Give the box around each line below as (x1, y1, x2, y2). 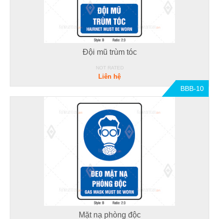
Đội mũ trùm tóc (82, 47, 137, 56)
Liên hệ (98, 72, 121, 80)
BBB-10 (180, 84, 204, 92)
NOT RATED (95, 65, 124, 70)
